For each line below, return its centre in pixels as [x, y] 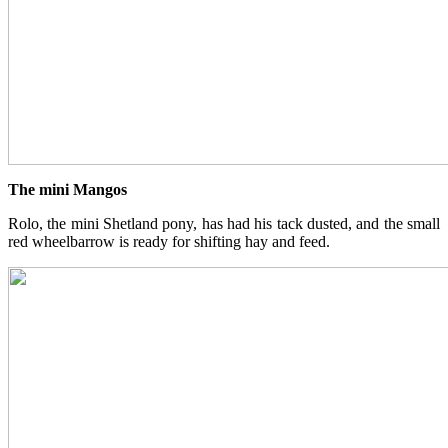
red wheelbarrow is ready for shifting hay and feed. [169, 241]
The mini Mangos [67, 189]
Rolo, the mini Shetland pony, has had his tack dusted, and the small [224, 223]
